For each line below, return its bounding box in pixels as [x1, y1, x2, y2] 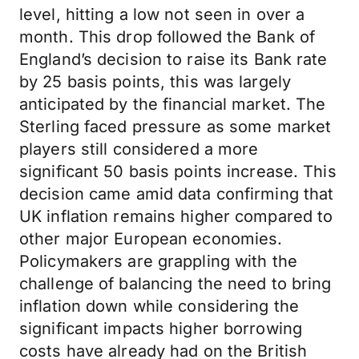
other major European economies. [19, 229, 283, 248]
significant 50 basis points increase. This [19, 162, 337, 181]
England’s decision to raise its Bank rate [19, 50, 328, 69]
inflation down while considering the [19, 296, 300, 316]
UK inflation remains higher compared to [19, 207, 333, 226]
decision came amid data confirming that [19, 184, 334, 204]
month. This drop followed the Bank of [19, 27, 316, 46]
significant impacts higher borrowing [19, 319, 303, 338]
